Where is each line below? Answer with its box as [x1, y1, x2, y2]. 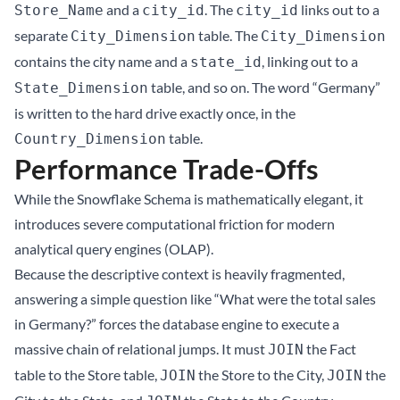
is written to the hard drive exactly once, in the [14, 104, 296, 121]
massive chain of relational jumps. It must [14, 340, 268, 357]
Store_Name [14, 2, 104, 19]
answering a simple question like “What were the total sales [14, 290, 376, 307]
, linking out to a [262, 53, 358, 70]
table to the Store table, [14, 366, 160, 383]
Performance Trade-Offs [14, 152, 319, 186]
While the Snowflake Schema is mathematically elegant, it [14, 190, 363, 207]
